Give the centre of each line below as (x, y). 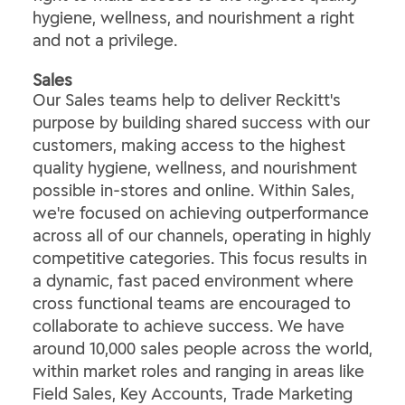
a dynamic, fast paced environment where (193, 281)
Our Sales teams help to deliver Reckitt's (187, 100)
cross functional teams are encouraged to (192, 303)
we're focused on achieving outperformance (201, 213)
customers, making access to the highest (189, 145)
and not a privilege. (105, 40)
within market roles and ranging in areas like (198, 371)
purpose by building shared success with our (201, 122)
